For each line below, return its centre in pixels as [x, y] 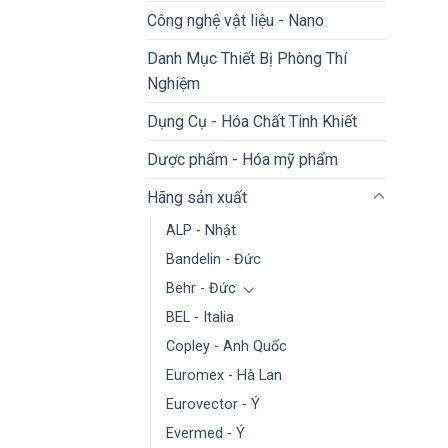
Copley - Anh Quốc [226, 346]
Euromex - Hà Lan [224, 375]
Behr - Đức [201, 288]
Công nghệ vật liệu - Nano [235, 20]
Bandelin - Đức [213, 259]
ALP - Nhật [201, 230]
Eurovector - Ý [213, 404]
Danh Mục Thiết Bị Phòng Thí [247, 58]
